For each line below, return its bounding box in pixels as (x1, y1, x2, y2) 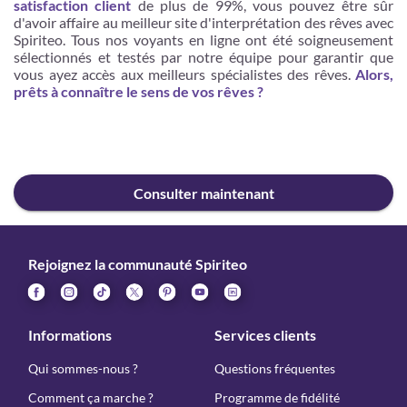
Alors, (355, 65, 393, 83)
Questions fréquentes (214, 361, 335, 376)
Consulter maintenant (134, 184, 275, 202)
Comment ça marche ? (28, 390, 154, 405)
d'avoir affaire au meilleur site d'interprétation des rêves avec (14, 14, 393, 31)
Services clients (214, 326, 316, 343)
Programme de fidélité (214, 390, 340, 405)
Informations (28, 326, 112, 343)
